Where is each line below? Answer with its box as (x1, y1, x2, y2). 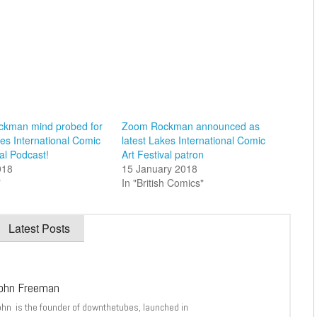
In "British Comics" (121, 175, 204, 190)
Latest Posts (8, 220, 70, 237)
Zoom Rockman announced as (121, 119, 260, 134)
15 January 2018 (121, 161, 197, 176)
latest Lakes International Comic (121, 133, 265, 148)
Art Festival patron (121, 147, 204, 162)
